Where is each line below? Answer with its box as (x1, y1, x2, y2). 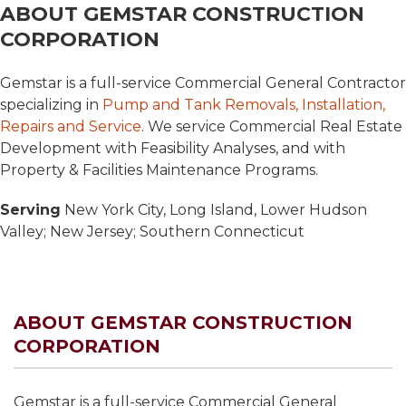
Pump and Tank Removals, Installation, (102, 96, 385, 113)
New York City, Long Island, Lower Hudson (61, 201, 367, 218)
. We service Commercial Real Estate (141, 118, 402, 135)
